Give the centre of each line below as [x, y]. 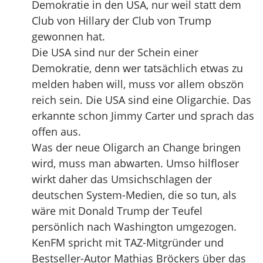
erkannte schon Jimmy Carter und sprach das [143, 116]
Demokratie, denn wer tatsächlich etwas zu [137, 68]
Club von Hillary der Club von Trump [122, 21]
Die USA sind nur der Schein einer [115, 52]
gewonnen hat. [68, 36]
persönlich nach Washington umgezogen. [134, 227]
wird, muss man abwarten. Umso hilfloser [135, 163]
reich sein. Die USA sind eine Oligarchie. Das [141, 100]
